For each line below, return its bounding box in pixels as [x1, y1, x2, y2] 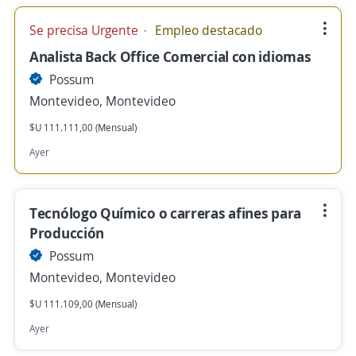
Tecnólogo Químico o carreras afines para [29, 203, 302, 222]
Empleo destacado [152, 21, 262, 39]
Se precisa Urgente [29, 21, 141, 39]
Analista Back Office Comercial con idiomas [29, 47, 311, 66]
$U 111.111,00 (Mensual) [29, 121, 137, 134]
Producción [29, 223, 104, 242]
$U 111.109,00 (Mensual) [29, 297, 137, 311]
